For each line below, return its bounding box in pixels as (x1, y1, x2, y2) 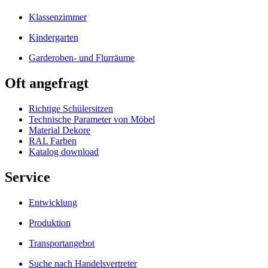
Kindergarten (29, 32, 78, 43)
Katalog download (29, 146, 99, 157)
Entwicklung (29, 197, 77, 208)
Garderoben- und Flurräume (29, 53, 135, 63)
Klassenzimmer (29, 12, 87, 23)
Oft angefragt (5, 75, 89, 92)
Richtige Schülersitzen (29, 103, 113, 114)
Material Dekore (29, 124, 90, 135)
